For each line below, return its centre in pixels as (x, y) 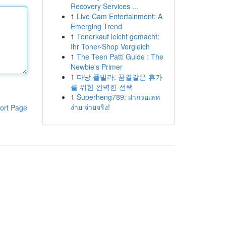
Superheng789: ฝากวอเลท (118, 97)
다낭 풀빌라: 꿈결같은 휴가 (119, 77)
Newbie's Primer (96, 67)
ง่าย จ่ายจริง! (90, 107)
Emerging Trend (96, 26)
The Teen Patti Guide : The (120, 56)
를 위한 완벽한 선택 (102, 87)
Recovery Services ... (104, 6)
